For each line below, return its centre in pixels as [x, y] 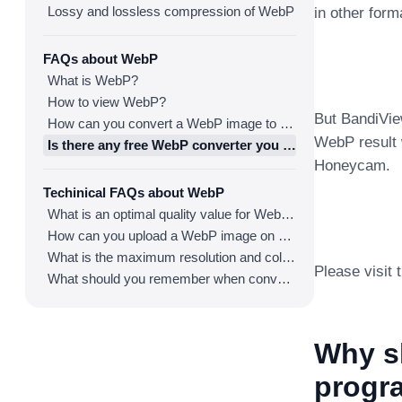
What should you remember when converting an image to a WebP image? [284, 279]
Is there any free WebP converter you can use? [289, 145]
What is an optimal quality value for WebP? [288, 214]
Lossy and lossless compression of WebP [171, 11]
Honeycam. [352, 166]
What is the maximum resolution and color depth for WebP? [288, 257]
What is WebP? [93, 80]
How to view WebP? [107, 102]
